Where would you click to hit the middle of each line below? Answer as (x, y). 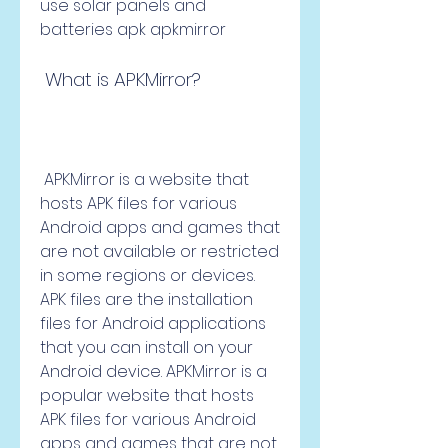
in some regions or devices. (147, 275)
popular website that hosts (147, 395)
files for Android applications (153, 323)
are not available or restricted (159, 251)
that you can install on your (146, 347)
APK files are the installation (146, 299)
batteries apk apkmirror (133, 29)
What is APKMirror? (123, 79)
